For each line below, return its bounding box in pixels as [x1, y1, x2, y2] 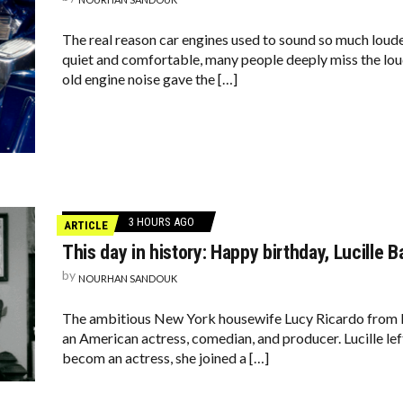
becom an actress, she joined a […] [62, 349, 269, 366]
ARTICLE [64, 219, 108, 232]
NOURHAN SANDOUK [78, 273, 177, 284]
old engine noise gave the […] [62, 70, 237, 87]
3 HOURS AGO [129, 215, 194, 228]
